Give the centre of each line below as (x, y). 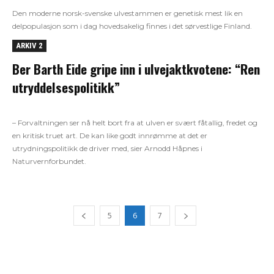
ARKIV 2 (29, 45)
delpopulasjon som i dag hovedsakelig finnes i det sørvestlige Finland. (132, 26)
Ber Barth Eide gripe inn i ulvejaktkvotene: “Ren (136, 68)
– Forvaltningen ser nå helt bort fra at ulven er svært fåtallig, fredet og (135, 122)
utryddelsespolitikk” (66, 87)
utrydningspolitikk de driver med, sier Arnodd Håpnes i (107, 148)
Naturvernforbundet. (49, 161)
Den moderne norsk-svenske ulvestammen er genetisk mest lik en (128, 13)
